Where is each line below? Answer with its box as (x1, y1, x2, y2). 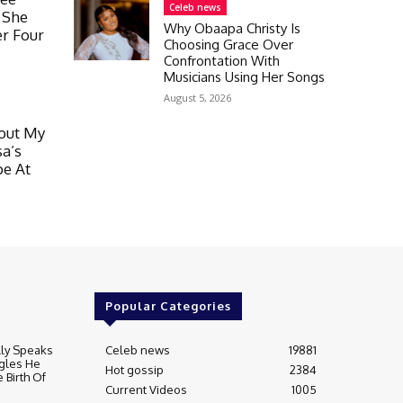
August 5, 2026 (164, 90, 231, 104)
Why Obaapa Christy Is (164, 19, 300, 37)
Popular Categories (104, 298, 231, 313)
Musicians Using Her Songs (164, 67, 325, 85)
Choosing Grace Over (164, 35, 293, 53)
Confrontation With (164, 51, 280, 69)
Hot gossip (104, 362, 164, 377)
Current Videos (104, 381, 187, 397)
